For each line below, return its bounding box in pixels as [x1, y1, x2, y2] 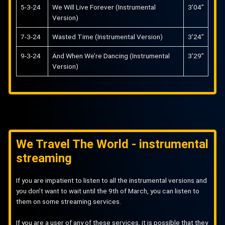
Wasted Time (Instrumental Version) [52, 33, 163, 41]
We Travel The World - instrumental [16, 137, 209, 151]
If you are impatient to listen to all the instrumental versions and [16, 176, 207, 184]
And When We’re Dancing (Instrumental [52, 52, 170, 60]
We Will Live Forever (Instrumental [52, 3, 156, 12]
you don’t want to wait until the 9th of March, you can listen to [16, 186, 200, 195]
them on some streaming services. [16, 197, 122, 205]
